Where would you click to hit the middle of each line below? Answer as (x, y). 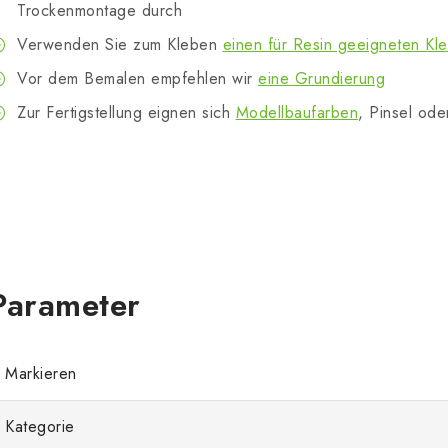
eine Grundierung (321, 79)
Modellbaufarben (296, 113)
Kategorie (40, 427)
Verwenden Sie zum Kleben (120, 45)
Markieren (41, 374)
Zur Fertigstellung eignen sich (126, 113)
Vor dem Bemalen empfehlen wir (137, 79)
